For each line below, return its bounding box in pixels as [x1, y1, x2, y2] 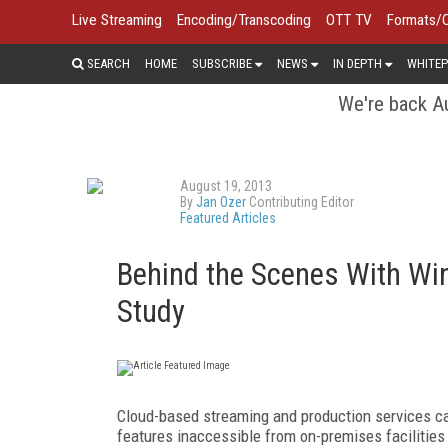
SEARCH [84, 55, 130, 71]
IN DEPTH [333, 55, 382, 71]
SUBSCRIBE [192, 55, 252, 71]
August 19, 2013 [180, 177, 272, 194]
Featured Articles [180, 209, 276, 226]
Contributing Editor [246, 193, 354, 210]
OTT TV [326, 11, 372, 29]
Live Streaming [72, 11, 162, 29]
